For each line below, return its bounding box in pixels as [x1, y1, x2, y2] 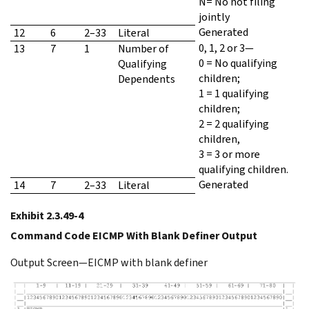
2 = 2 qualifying [199, 117, 269, 132]
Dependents [118, 72, 175, 87]
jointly [199, 10, 230, 25]
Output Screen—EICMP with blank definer [10, 255, 208, 270]
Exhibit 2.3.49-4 [10, 208, 83, 223]
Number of [118, 41, 169, 57]
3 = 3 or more [199, 147, 260, 162]
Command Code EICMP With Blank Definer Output [10, 228, 257, 243]
